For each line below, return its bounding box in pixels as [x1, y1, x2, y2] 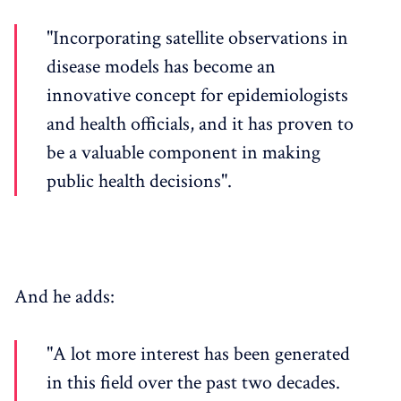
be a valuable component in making [47, 139, 320, 166]
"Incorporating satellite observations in [47, 24, 348, 51]
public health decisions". [47, 167, 232, 194]
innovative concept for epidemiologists [47, 81, 348, 108]
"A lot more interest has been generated [47, 340, 350, 367]
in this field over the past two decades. [47, 369, 340, 396]
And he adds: [14, 283, 115, 310]
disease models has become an [47, 53, 276, 80]
